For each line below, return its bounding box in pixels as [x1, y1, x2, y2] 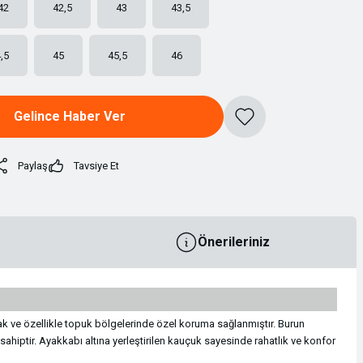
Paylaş [18, 160, 48, 172]
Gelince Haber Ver [14, 109, 126, 124]
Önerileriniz [197, 234, 270, 250]
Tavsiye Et [74, 160, 119, 172]
